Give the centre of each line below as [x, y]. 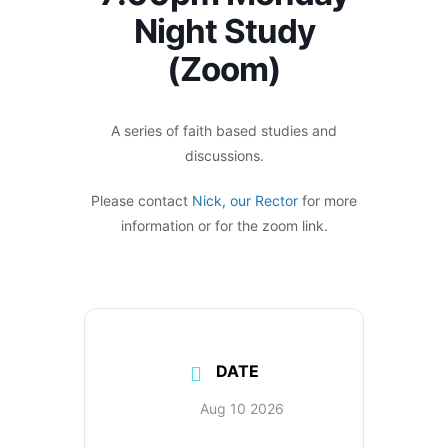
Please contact [141, 200]
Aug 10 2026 [241, 408]
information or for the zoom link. [224, 225]
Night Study [224, 31]
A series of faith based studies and [224, 130]
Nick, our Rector [245, 200]
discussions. [224, 155]
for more [327, 200]
